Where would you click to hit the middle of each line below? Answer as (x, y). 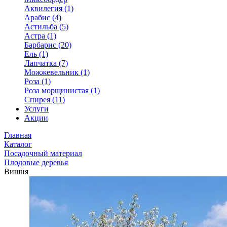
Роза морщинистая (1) (62, 90)
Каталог (18, 144)
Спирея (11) (45, 100)
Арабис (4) (43, 17)
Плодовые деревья (36, 162)
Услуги (36, 109)
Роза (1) (37, 81)
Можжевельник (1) (57, 72)
